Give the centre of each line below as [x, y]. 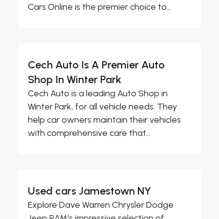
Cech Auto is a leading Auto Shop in [98, 94]
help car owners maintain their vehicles [105, 120]
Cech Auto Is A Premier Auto [97, 65]
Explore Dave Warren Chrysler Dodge [101, 205]
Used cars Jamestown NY [90, 191]
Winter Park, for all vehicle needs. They [103, 107]
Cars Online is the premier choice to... [100, 7]
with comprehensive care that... [89, 133]
